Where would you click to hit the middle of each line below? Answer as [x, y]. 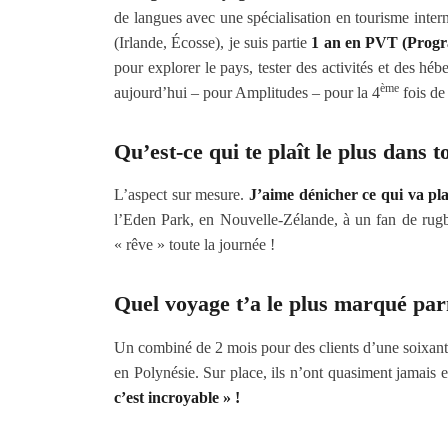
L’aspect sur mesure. [182, 195]
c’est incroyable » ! [177, 397]
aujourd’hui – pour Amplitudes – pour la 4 [247, 92]
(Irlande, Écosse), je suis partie [213, 42]
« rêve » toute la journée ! [194, 245]
